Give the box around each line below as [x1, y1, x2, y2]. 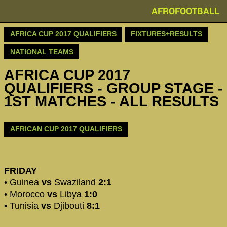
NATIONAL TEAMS [10, 47, 73, 56]
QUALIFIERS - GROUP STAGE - [4, 80, 223, 97]
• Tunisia [4, 200, 41, 211]
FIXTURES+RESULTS [130, 30, 202, 39]
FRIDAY [4, 165, 37, 176]
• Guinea [4, 177, 42, 187]
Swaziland [54, 177, 98, 187]
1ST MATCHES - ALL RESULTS [4, 93, 219, 110]
